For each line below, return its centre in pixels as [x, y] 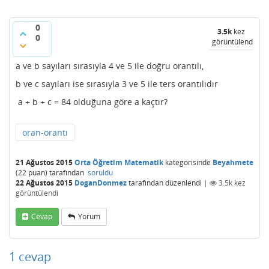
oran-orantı [45, 132]
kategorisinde [187, 162]
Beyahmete [233, 162]
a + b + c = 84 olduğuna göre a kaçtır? [92, 102]
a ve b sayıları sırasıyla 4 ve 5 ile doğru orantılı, [110, 66]
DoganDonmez [101, 183]
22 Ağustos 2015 [44, 183]
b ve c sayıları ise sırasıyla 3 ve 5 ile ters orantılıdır [117, 84]
